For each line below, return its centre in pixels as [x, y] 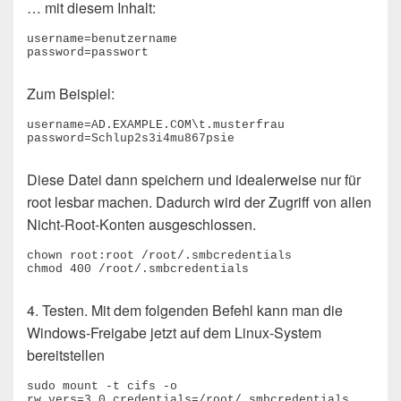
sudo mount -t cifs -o [102, 387]
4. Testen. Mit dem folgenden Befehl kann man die [185, 311]
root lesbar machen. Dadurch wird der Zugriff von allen [199, 202]
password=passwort [88, 53]
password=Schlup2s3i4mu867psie [131, 139]
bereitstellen [66, 355]
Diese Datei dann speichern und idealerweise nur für [194, 180]
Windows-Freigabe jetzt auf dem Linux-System [174, 333]
